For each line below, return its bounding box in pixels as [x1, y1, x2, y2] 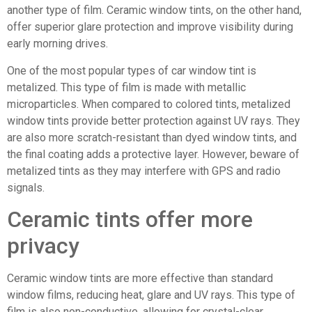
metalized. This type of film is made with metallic [7, 80, 246, 94]
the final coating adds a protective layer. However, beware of [7, 147, 299, 161]
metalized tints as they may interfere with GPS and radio [7, 164, 281, 178]
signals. [7, 180, 45, 194]
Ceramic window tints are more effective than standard [7, 272, 273, 286]
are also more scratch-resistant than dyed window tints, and [7, 130, 297, 144]
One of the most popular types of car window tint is [7, 63, 256, 77]
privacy [7, 233, 79, 260]
